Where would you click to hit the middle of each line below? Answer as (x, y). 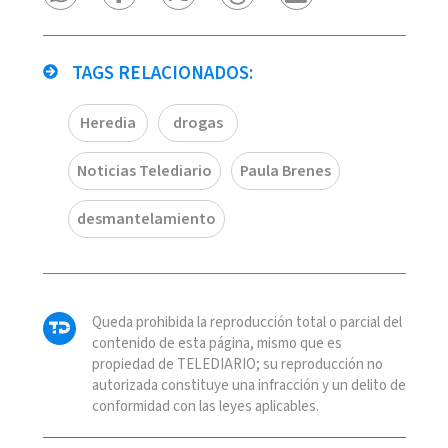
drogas (197, 122)
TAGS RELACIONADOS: (160, 73)
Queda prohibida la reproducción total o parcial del (246, 322)
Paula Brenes (285, 170)
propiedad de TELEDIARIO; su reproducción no (237, 364)
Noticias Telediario (144, 170)
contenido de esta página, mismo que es (216, 343)
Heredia (107, 122)
